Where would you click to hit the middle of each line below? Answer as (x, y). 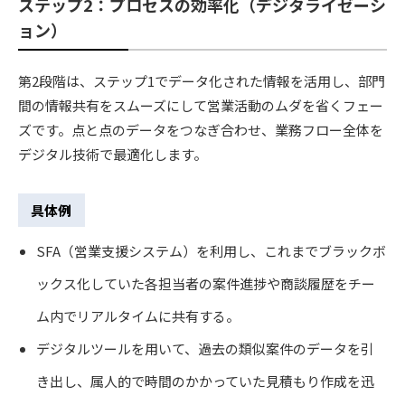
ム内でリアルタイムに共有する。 (137, 316)
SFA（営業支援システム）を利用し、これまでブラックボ (211, 251)
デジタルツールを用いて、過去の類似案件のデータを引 (205, 349)
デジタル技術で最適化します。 (113, 154)
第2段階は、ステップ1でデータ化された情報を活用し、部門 (202, 80)
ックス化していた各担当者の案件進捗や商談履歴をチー (205, 284)
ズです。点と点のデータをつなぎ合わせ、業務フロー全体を (201, 129)
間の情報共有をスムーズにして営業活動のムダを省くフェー (201, 105)
